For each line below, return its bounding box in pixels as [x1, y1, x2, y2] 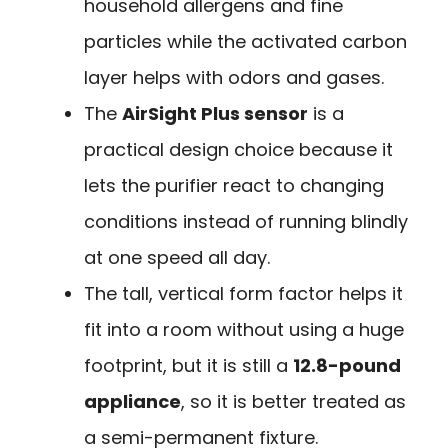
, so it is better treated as [181, 388, 406, 414]
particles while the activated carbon [84, 28, 407, 54]
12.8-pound [293, 352, 401, 378]
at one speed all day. [84, 244, 270, 270]
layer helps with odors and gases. [84, 64, 384, 90]
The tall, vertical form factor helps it [84, 280, 403, 306]
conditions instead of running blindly [84, 208, 408, 234]
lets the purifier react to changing [84, 172, 384, 198]
